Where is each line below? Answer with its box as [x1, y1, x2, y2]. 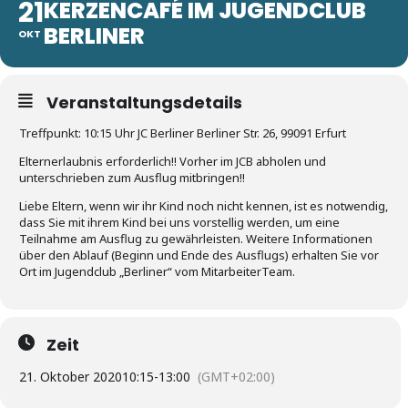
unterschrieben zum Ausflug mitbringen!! [19, 169, 245, 186]
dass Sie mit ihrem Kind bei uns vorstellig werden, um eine [19, 214, 340, 230]
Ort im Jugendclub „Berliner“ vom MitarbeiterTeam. [19, 263, 295, 280]
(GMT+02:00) [198, 368, 275, 385]
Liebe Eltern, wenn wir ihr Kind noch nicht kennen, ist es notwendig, [19, 198, 388, 214]
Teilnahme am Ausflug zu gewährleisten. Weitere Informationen [19, 230, 372, 247]
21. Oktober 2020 [19, 368, 122, 385]
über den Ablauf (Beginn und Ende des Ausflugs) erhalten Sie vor [19, 247, 379, 263]
